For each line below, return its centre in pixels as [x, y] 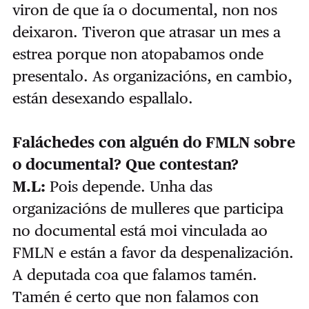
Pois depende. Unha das [131, 187]
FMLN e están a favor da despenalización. [153, 253]
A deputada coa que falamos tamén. [134, 275]
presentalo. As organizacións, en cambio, [152, 76]
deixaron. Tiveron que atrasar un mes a [146, 32]
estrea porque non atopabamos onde [138, 54]
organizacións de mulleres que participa [148, 209]
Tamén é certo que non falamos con [135, 297]
